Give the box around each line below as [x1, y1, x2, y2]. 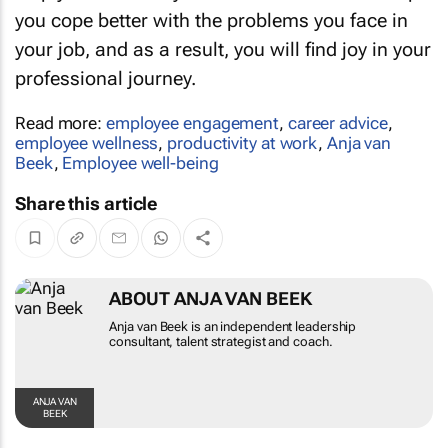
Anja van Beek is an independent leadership [109, 318, 357, 334]
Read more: [15, 112, 106, 133]
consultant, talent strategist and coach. [109, 333, 333, 349]
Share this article [15, 192, 158, 214]
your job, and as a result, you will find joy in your [15, 37, 431, 61]
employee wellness [15, 132, 159, 153]
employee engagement [105, 112, 280, 133]
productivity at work [167, 132, 319, 153]
